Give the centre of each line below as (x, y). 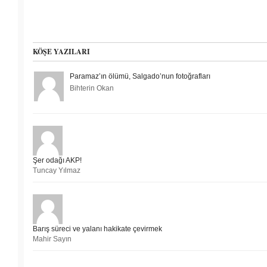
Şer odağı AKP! (57, 161)
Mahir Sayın (52, 239)
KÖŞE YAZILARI (61, 52)
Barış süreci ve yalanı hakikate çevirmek (97, 229)
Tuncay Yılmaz (57, 171)
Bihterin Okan (92, 88)
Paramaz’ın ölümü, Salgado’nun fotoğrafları (140, 77)
